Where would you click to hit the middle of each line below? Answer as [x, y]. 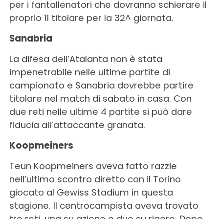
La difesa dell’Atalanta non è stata [86, 59]
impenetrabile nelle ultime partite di [89, 72]
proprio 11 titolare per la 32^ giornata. [91, 18]
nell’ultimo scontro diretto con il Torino [95, 179]
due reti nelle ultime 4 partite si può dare [100, 111]
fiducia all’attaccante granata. [77, 125]
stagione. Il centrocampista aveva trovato [104, 205]
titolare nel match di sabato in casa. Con [100, 98]
